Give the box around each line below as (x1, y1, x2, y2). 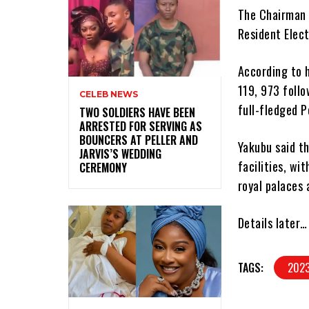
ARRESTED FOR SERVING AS (79, 117, 202, 134)
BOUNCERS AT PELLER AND (79, 131, 198, 148)
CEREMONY (79, 159, 127, 176)
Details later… (237, 214, 308, 232)
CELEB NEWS (79, 88, 138, 99)
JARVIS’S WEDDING (79, 145, 161, 162)
